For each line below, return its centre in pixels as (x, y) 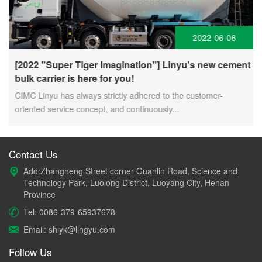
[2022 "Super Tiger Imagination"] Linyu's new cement (132, 64)
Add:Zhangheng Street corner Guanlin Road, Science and (130, 170)
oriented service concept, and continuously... (97, 108)
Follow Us (30, 251)
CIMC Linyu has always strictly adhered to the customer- (119, 95)
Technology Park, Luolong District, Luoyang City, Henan (126, 182)
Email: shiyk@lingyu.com (69, 229)
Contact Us (33, 154)
